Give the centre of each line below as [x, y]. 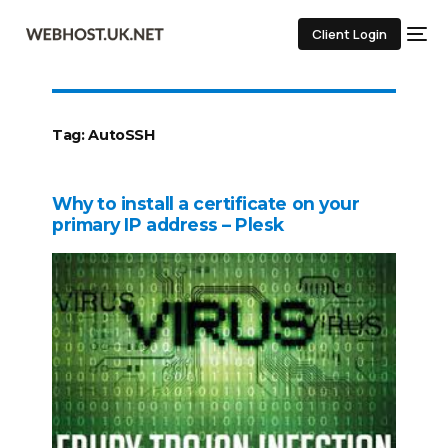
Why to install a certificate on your [206, 204]
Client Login [349, 34]
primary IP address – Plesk [168, 225]
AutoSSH [121, 135]
